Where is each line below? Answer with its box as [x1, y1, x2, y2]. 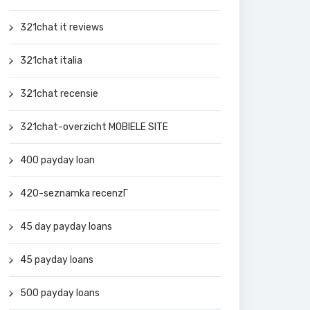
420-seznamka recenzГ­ [20, 187, 128, 199]
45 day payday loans [20, 220, 112, 232]
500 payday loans [20, 286, 100, 299]
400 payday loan [20, 154, 95, 166]
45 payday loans [20, 253, 93, 266]
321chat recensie [20, 87, 98, 100]
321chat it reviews [20, 21, 104, 33]
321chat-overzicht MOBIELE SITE [20, 120, 168, 133]
